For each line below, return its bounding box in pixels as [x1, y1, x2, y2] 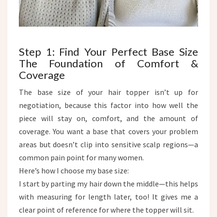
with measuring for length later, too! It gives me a [19, 191, 198, 201]
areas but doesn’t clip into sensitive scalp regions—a [19, 139, 198, 149]
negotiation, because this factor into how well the [19, 100, 198, 110]
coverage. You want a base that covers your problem [19, 126, 198, 136]
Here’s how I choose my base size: [19, 165, 129, 175]
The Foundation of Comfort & [19, 56, 198, 70]
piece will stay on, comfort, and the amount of [19, 113, 198, 123]
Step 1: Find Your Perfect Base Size [19, 45, 198, 58]
